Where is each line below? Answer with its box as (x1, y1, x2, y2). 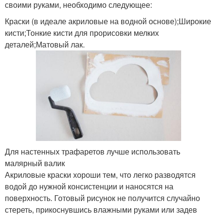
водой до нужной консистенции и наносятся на (5, 181, 173, 192)
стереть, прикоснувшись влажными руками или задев (5, 204, 197, 216)
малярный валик (5, 157, 65, 169)
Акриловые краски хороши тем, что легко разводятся (5, 169, 196, 181)
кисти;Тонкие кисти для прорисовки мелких (5, 27, 159, 39)
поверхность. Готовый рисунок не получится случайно (5, 192, 200, 204)
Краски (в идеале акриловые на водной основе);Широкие (5, 15, 211, 27)
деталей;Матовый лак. (5, 39, 85, 50)
